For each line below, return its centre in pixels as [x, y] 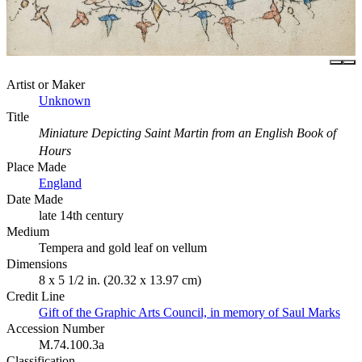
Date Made [35, 200]
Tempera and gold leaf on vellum [123, 248]
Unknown [65, 101]
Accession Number [55, 329]
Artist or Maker [46, 85]
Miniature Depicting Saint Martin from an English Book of [187, 133]
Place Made [36, 167]
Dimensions [37, 264]
